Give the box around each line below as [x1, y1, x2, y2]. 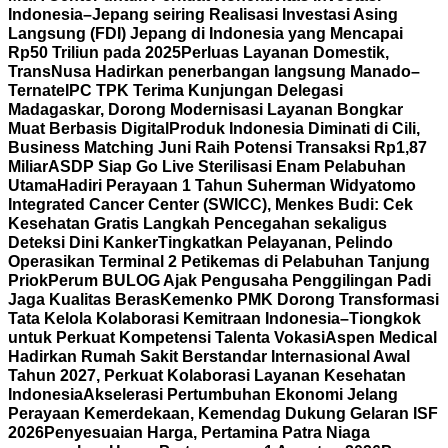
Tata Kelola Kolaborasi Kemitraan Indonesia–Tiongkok [8, 310, 421, 327]
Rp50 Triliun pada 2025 [8, 44, 181, 61]
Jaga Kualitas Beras [8, 291, 160, 308]
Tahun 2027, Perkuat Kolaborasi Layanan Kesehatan [8, 367, 406, 384]
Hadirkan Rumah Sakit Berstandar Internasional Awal [8, 348, 410, 365]
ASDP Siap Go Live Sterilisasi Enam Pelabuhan [48, 158, 406, 175]
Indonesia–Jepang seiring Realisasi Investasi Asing [8, 6, 398, 23]
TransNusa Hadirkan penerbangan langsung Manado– [8, 63, 420, 80]
